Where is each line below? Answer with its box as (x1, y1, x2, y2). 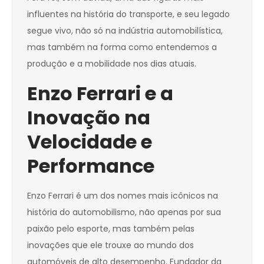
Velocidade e (27, 128, 152, 156)
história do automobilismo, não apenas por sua (27, 206, 221, 219)
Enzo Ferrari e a (27, 80, 173, 107)
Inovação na (27, 104, 150, 131)
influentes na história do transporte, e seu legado (27, 8, 230, 21)
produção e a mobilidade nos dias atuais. (27, 58, 196, 70)
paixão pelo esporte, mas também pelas (27, 223, 194, 235)
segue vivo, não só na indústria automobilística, (27, 25, 223, 37)
